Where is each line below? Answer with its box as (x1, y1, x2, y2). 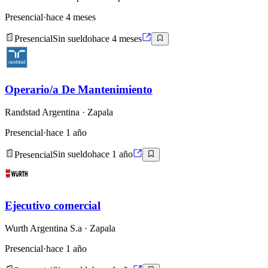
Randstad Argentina (5, 107, 80, 118)
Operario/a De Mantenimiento (5, 83, 153, 96)
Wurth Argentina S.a (5, 223, 82, 234)
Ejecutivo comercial (5, 199, 100, 212)
